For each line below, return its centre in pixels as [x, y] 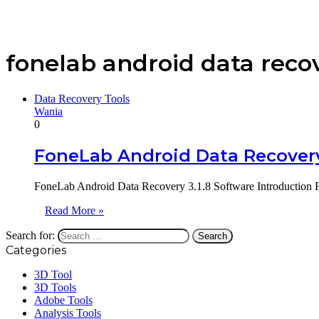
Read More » [74, 210]
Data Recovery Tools [82, 98]
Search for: [30, 235]
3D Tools [55, 287]
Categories [36, 250]
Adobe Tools [63, 300]
